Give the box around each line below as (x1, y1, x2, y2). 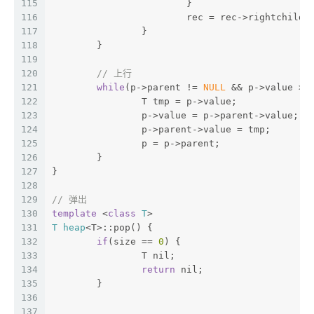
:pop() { (108, 221, 153, 233)
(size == (108, 235, 158, 247)
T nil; (142, 250, 175, 261)
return (142, 264, 175, 275)
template (52, 207, 97, 219)
